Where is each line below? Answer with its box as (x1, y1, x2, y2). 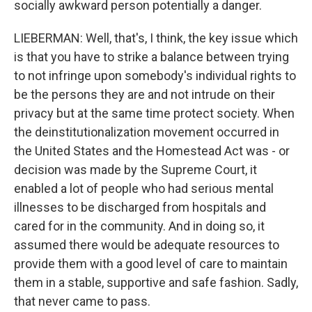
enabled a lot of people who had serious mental (14, 181, 274, 196)
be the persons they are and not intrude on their (14, 87, 275, 102)
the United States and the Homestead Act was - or (14, 143, 290, 158)
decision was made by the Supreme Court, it (14, 162, 257, 177)
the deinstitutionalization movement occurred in (14, 125, 279, 139)
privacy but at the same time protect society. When (14, 106, 295, 120)
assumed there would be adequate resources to (14, 237, 279, 252)
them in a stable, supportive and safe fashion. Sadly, (14, 275, 298, 290)
